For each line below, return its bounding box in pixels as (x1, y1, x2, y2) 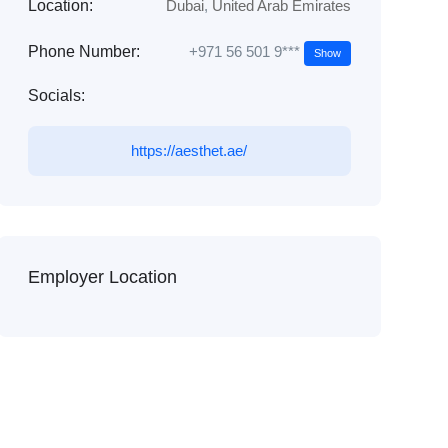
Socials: (27, 86, 85, 104)
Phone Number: (27, 43, 140, 61)
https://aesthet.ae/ (131, 141, 248, 159)
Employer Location (27, 266, 177, 287)
